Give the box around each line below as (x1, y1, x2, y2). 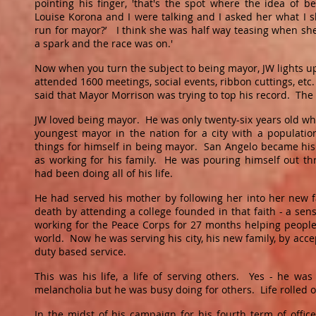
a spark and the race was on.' (35, 37, 181, 50)
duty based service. (35, 245, 132, 258)
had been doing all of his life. (35, 166, 178, 180)
